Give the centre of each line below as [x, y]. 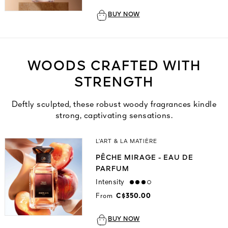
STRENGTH [114, 83]
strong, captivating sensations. [114, 116]
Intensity [110, 182]
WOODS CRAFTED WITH [114, 67]
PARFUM [113, 169]
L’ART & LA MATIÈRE [127, 142]
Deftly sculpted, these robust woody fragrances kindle [114, 105]
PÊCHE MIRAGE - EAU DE [145, 158]
